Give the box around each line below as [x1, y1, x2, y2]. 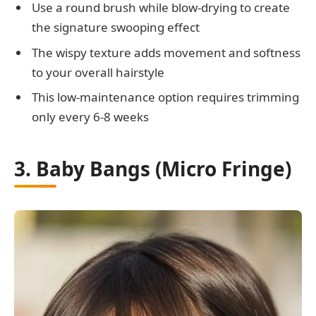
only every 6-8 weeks [32, 109, 149, 126]
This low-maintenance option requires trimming [32, 89, 299, 106]
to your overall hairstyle [32, 63, 164, 80]
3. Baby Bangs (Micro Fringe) [14, 154, 291, 182]
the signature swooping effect [32, 19, 200, 36]
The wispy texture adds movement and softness [32, 44, 300, 61]
